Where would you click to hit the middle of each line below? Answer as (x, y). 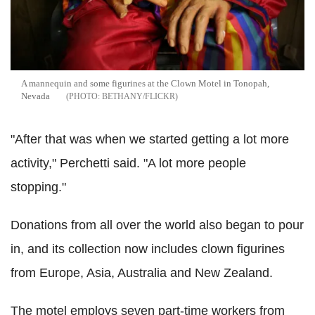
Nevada (36, 96)
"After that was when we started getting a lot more (150, 140)
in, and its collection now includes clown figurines (148, 249)
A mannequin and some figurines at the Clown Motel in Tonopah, (145, 84)
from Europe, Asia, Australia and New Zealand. (142, 273)
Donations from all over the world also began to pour (157, 225)
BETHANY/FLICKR (139, 97)
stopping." (38, 187)
